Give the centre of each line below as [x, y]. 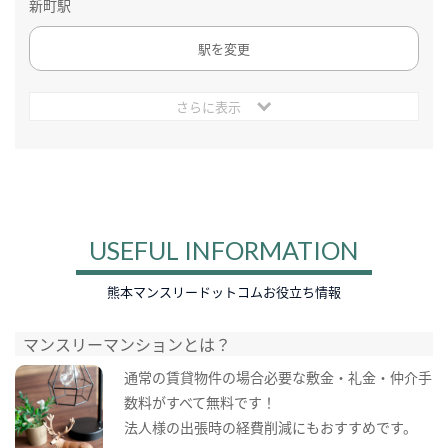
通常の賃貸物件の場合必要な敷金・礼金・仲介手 [277, 376]
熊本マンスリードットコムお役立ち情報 [224, 291]
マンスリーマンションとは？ [127, 344]
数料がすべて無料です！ [199, 401]
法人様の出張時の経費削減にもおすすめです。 [270, 426]
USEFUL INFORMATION [224, 249]
